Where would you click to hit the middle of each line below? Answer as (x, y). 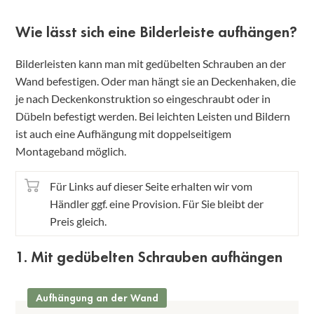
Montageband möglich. (71, 151)
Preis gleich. (78, 221)
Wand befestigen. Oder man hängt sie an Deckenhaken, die (156, 81)
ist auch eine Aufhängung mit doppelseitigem (123, 134)
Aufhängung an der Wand (97, 298)
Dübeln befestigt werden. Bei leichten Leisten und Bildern (153, 116)
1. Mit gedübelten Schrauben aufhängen (149, 257)
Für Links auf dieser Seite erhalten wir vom (151, 186)
